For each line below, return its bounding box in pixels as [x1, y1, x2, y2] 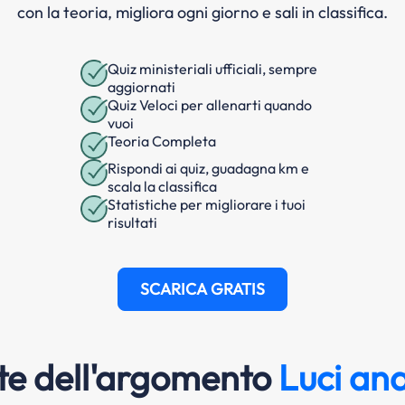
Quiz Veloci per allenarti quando [108, 96, 312, 115]
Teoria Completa [108, 132, 216, 151]
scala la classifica [108, 177, 217, 196]
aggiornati [108, 78, 175, 97]
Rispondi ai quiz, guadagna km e [108, 159, 309, 178]
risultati [108, 213, 157, 232]
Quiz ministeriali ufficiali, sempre [108, 60, 317, 79]
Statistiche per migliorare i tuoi [108, 195, 306, 214]
